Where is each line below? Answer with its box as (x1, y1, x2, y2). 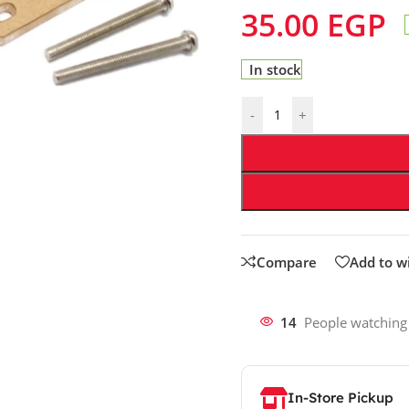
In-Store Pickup (287, 388, 393, 406)
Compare (256, 252, 317, 271)
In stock (249, 59, 302, 79)
